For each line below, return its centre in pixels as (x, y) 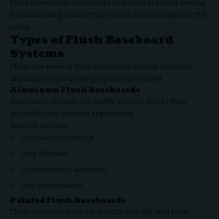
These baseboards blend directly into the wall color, (100, 211)
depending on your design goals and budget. (87, 78)
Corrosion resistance (57, 138)
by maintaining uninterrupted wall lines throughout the (108, 14)
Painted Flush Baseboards (68, 200)
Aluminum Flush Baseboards (75, 90)
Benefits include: (39, 125)
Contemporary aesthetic (63, 169)
